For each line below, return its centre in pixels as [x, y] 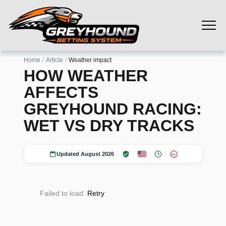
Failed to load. [64, 193]
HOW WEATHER [86, 76]
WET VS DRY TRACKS [109, 126]
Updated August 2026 [85, 154]
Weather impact [90, 60]
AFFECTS [61, 93]
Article [54, 60]
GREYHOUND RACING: [113, 109]
